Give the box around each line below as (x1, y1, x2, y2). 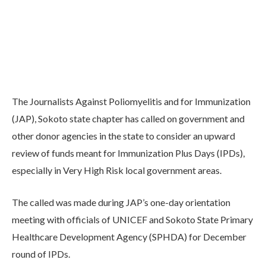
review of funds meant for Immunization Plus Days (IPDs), (12, 147, 245, 159)
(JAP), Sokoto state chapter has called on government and (12, 113, 245, 125)
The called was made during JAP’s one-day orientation (12, 196, 230, 208)
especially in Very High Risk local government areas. (12, 164, 221, 176)
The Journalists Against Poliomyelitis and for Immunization (12, 96, 251, 107)
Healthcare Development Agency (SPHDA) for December (12, 230, 246, 242)
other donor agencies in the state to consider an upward (12, 130, 235, 142)
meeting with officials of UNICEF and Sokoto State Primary (12, 213, 253, 225)
